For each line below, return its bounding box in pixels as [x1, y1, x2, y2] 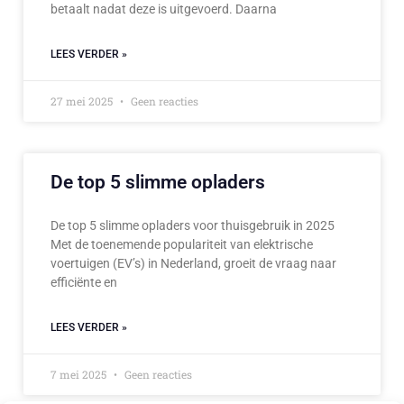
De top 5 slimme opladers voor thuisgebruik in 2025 [50, 218, 335, 234]
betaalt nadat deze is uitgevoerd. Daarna [50, 2, 277, 17]
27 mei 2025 [50, 94, 115, 109]
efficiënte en [50, 275, 117, 290]
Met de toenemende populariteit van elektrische [50, 237, 313, 252]
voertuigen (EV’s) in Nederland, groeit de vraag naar [50, 256, 336, 271]
